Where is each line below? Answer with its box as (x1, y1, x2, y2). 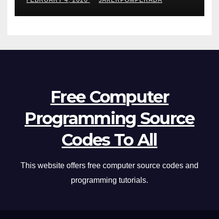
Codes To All (62, 130, 157, 151)
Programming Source (24, 108, 195, 129)
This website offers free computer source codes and (21, 161, 198, 170)
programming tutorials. (71, 176, 148, 185)
